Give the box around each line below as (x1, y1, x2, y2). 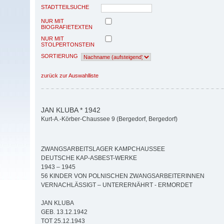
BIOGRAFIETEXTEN (41, 23, 92, 30)
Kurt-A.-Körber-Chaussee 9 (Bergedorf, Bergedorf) (41, 115, 177, 123)
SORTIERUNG (41, 52, 78, 59)
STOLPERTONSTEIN (41, 41, 94, 47)
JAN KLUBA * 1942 (41, 105, 100, 114)
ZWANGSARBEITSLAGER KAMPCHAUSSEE (41, 145, 165, 153)
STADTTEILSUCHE (41, 3, 89, 10)
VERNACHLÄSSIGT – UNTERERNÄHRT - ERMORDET (41, 181, 192, 189)
